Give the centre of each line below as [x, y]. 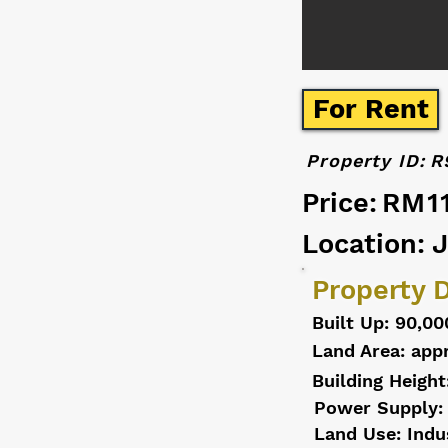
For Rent [370, 109]
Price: [339, 203]
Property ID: [365, 160]
